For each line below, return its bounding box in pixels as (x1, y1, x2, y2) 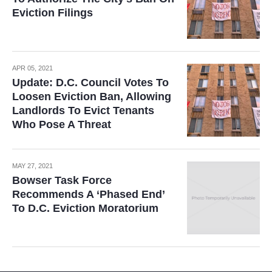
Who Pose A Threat (12, 118, 111, 131)
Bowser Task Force (12, 174, 112, 186)
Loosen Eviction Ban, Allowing (12, 90, 171, 103)
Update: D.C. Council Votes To (12, 76, 169, 89)
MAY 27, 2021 (12, 162, 53, 169)
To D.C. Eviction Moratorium (12, 202, 158, 214)
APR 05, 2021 (12, 64, 53, 72)
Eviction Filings (12, 7, 93, 19)
